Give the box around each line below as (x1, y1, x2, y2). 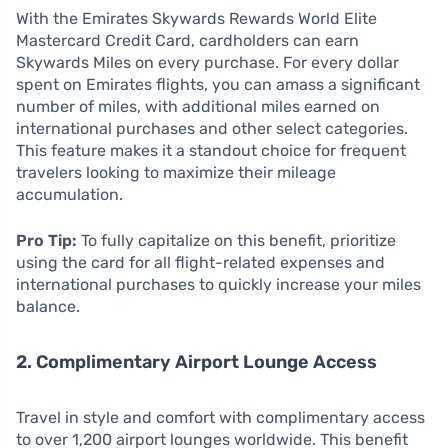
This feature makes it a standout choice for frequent (16, 141, 406, 161)
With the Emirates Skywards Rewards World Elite (16, 9, 377, 29)
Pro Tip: (16, 231, 77, 251)
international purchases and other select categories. (16, 119, 408, 139)
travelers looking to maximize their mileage (16, 163, 336, 183)
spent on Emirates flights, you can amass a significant (16, 75, 420, 95)
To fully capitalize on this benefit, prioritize (77, 231, 396, 251)
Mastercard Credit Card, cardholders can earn (16, 31, 359, 51)
